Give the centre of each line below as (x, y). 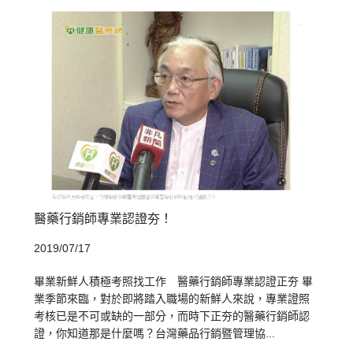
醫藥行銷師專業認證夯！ (104, 219)
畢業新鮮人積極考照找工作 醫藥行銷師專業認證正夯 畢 (174, 282)
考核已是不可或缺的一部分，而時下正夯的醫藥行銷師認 (172, 316)
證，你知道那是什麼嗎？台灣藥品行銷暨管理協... (155, 334)
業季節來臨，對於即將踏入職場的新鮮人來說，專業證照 (172, 299)
